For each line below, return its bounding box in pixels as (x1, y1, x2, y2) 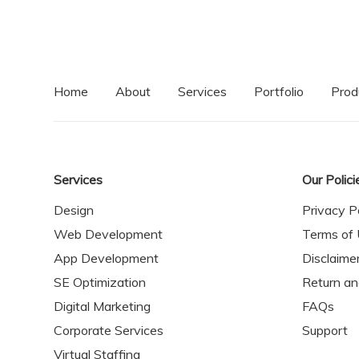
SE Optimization (54, 274, 146, 290)
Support (302, 322, 348, 338)
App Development (54, 250, 159, 266)
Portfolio (254, 83, 304, 99)
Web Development (54, 226, 163, 242)
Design (54, 202, 94, 218)
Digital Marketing (54, 298, 151, 314)
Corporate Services (54, 322, 163, 338)
